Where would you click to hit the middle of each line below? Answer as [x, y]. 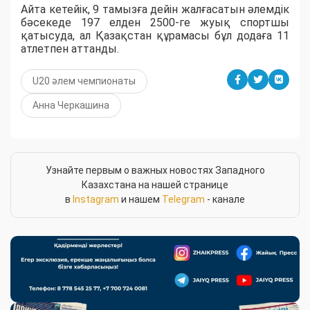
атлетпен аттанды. [70, 49]
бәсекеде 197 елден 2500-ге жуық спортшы [155, 23]
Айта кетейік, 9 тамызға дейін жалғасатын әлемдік [155, 10]
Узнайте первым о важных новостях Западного [155, 171]
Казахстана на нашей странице [155, 185]
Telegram [183, 200]
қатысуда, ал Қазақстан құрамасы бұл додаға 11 [155, 36]
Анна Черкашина [71, 106]
